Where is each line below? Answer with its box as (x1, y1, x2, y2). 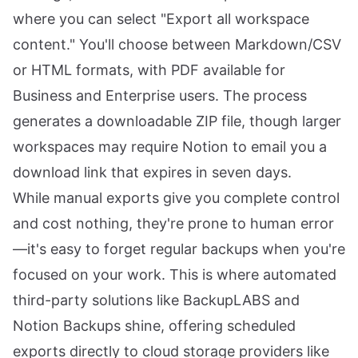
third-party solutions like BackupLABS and (13, 292, 300, 308)
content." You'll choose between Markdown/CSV (13, 36, 341, 53)
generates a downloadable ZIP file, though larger (13, 113, 341, 129)
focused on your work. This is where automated (13, 266, 336, 283)
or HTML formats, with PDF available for (13, 62, 285, 78)
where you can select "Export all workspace (13, 10, 309, 27)
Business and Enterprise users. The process (13, 87, 307, 104)
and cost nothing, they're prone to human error (13, 215, 334, 232)
